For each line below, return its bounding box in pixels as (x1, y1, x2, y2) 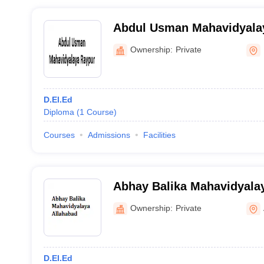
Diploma (43, 107, 74, 117)
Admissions (87, 130, 130, 140)
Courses (43, 130, 75, 140)
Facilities (143, 130, 176, 140)
